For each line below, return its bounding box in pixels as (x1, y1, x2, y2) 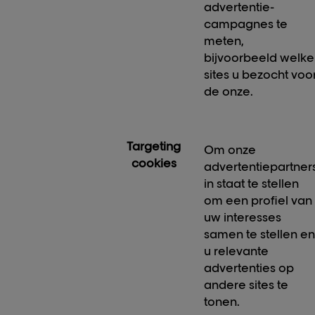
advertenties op (204, 261, 295, 276)
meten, (204, 34, 245, 49)
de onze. (204, 84, 254, 99)
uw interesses (204, 210, 282, 225)
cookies (131, 156, 176, 170)
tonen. (204, 295, 240, 309)
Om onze (204, 143, 257, 157)
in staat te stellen (204, 176, 300, 191)
